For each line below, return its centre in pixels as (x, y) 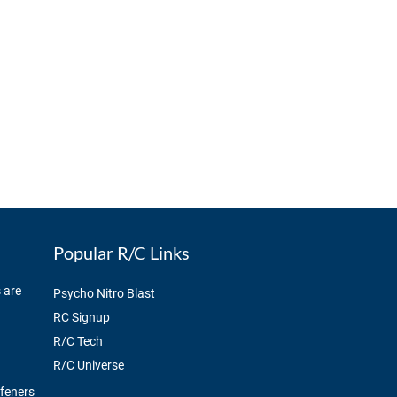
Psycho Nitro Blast (104, 294)
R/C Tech (78, 342)
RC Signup (81, 318)
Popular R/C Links (121, 252)
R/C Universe (88, 366)
